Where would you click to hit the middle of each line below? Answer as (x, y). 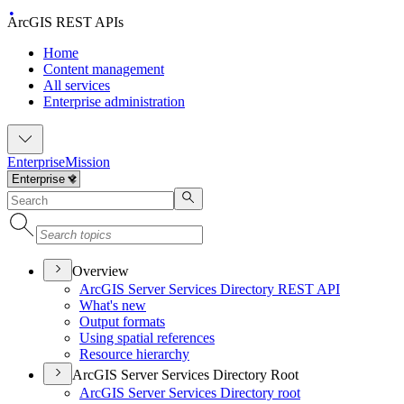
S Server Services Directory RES (211, 289)
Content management (104, 69)
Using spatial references (147, 338)
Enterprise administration (114, 101)
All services (77, 85)
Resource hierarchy (134, 354)
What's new (113, 305)
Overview (101, 271)
